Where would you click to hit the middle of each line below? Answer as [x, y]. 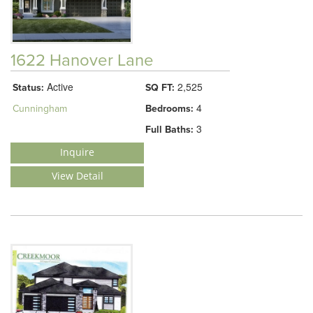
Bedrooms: [169, 108]
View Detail [77, 175]
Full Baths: [169, 129]
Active [59, 86]
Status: [28, 87]
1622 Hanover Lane [82, 60]
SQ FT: [160, 87]
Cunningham [40, 108]
